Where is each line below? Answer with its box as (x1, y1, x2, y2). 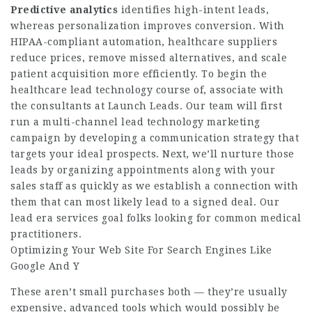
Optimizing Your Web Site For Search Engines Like (10, 244, 272, 256)
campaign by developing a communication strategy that (10, 132, 299, 143)
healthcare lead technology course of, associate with (10, 84, 283, 95)
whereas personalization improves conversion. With (10, 20, 285, 31)
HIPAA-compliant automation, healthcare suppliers (10, 36, 277, 47)
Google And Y (10, 260, 79, 272)
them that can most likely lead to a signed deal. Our (10, 196, 279, 208)
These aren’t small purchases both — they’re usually (10, 286, 288, 297)
